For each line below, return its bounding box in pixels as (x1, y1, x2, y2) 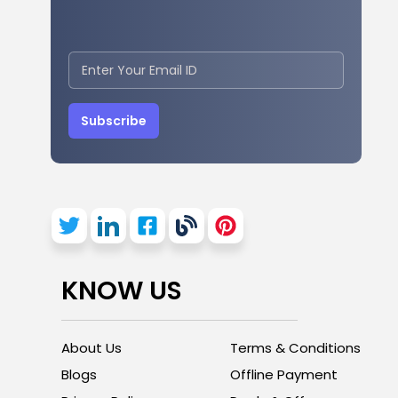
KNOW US (61, 272, 182, 308)
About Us (61, 338, 122, 357)
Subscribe (81, 111, 147, 130)
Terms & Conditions (229, 338, 361, 357)
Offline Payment (229, 364, 338, 384)
